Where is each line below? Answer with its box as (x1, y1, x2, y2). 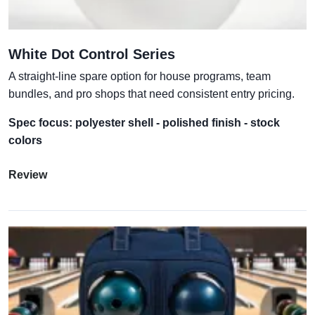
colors (8, 134, 42, 146)
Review (8, 168, 47, 181)
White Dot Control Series (8, 46, 175, 62)
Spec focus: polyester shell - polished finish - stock (8, 116, 280, 129)
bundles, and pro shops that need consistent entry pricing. (8, 87, 295, 100)
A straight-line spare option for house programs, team (8, 70, 271, 82)
